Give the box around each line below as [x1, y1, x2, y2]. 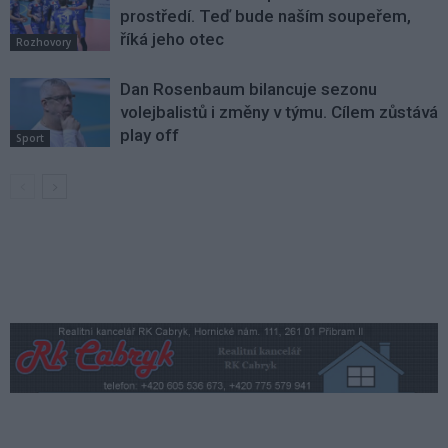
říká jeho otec [120, 29, 224, 50]
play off [120, 125, 179, 146]
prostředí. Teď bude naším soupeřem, [120, 6, 411, 27]
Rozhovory [16, 35, 71, 50]
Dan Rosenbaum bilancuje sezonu [120, 79, 377, 100]
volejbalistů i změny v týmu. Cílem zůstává [120, 102, 438, 123]
